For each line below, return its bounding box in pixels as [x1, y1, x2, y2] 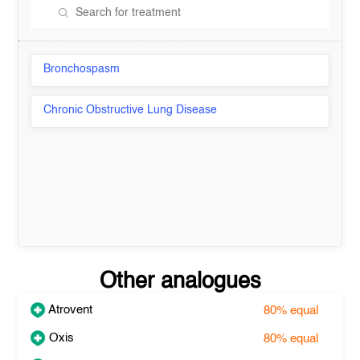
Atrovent [46, 303, 93, 316]
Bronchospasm [43, 63, 121, 75]
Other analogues [99, 271, 261, 292]
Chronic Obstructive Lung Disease [43, 104, 218, 116]
